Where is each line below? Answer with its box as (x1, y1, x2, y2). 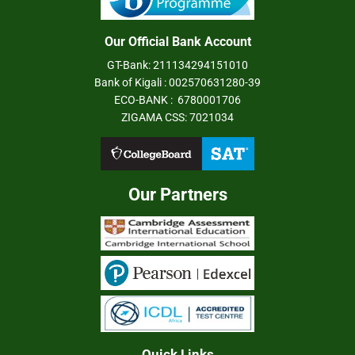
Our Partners (128, 185, 227, 205)
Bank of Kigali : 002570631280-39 (94, 76, 261, 90)
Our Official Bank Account (104, 34, 251, 50)
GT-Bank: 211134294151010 (107, 59, 248, 72)
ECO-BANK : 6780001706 (114, 94, 241, 107)
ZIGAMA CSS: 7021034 (121, 111, 234, 124)
